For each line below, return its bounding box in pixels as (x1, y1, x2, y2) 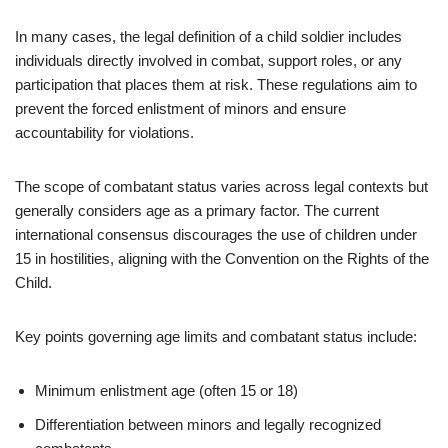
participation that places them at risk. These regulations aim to (15, 76, 417, 93)
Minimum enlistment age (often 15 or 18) (35, 382, 298, 399)
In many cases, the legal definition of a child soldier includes (15, 28, 402, 45)
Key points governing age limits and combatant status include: (15, 328, 417, 345)
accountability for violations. (15, 124, 194, 141)
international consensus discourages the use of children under (15, 226, 417, 243)
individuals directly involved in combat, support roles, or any (15, 52, 402, 69)
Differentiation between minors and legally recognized (35, 416, 381, 433)
